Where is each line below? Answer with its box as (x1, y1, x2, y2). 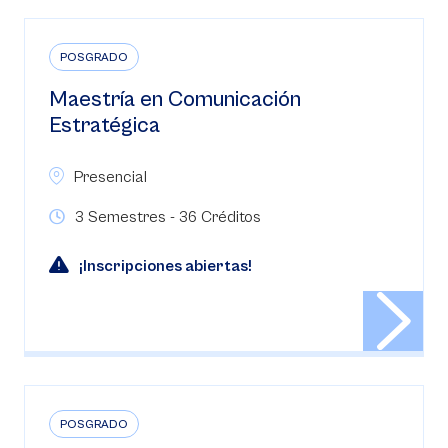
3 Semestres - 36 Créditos (75, 208, 261, 226)
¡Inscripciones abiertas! (79, 257, 252, 275)
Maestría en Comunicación (49, 87, 301, 112)
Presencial (74, 168, 147, 186)
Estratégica (49, 113, 160, 138)
